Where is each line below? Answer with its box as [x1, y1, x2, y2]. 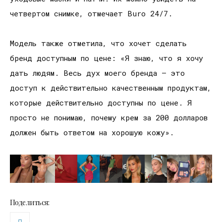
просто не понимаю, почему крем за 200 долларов [10, 112, 208, 123]
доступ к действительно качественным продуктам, [10, 83, 211, 93]
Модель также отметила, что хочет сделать [10, 38, 187, 49]
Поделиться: [10, 197, 50, 207]
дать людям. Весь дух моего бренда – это [10, 68, 185, 78]
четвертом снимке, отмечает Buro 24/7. [10, 8, 172, 19]
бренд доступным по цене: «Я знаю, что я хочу [10, 53, 203, 63]
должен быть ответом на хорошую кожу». [10, 127, 174, 138]
